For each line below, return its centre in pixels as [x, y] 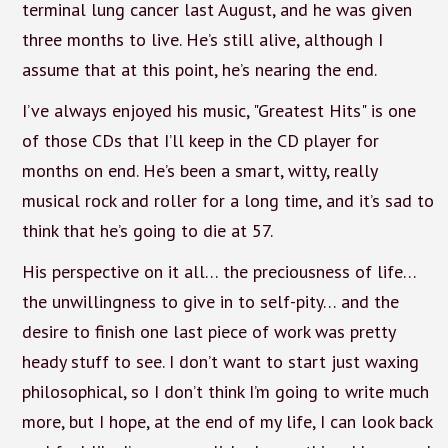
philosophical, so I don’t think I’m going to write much [225, 391]
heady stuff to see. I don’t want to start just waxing [220, 361]
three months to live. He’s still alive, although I [202, 39]
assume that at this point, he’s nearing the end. [199, 69]
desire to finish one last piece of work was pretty [208, 331]
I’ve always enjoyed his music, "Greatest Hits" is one [218, 110]
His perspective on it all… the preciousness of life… [218, 271]
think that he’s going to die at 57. [147, 230]
